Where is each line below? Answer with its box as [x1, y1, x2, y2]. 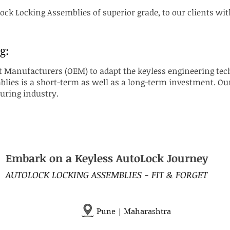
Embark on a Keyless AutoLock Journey [5, 150, 208, 165]
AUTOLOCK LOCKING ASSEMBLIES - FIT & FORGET [6, 168, 207, 181]
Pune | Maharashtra [96, 207, 171, 216]
